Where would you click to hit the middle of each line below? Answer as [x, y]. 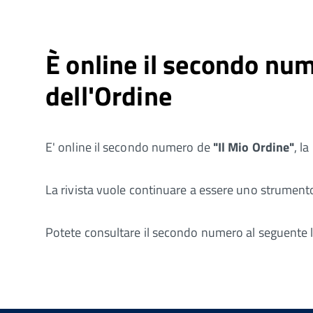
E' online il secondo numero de [129, 147]
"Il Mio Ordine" [254, 147]
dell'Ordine [109, 95]
